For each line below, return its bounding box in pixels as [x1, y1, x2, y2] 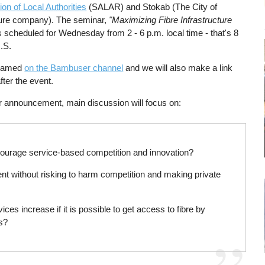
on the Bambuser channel [24, 62, 124, 73]
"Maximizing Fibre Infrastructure [109, 14, 232, 25]
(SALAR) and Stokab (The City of [86, 1, 218, 12]
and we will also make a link [123, 62, 233, 73]
